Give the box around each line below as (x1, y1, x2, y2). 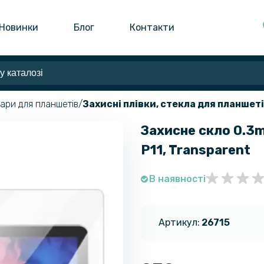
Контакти (130, 21, 175, 33)
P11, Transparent (141, 141, 250, 158)
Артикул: (159, 216, 200, 228)
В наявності (149, 173, 206, 184)
